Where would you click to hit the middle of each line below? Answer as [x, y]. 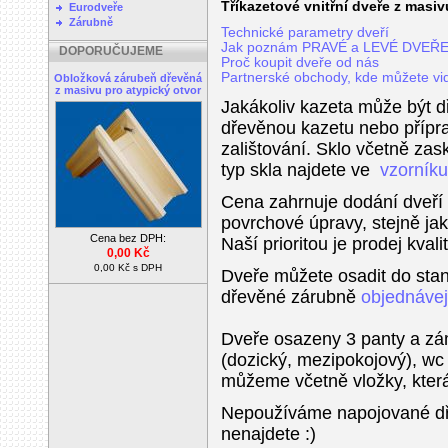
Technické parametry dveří [305, 32]
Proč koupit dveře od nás [300, 62]
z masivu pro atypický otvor [128, 90]
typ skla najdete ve [295, 170]
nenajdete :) [268, 434]
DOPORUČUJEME [111, 51]
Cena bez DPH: [128, 238]
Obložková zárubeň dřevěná [128, 78]
